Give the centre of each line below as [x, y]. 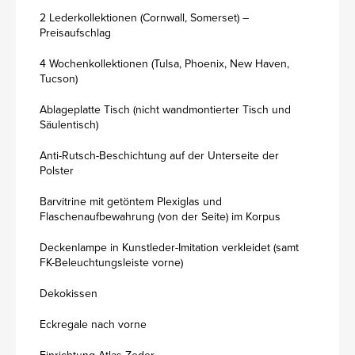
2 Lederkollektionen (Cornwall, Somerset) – [144, 18]
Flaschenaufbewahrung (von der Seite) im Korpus [160, 217]
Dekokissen [69, 294]
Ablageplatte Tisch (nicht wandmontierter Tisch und [165, 110]
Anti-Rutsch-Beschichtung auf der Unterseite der [159, 156]
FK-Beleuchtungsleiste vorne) [111, 263]
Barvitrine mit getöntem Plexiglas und [131, 202]
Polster [57, 171]
